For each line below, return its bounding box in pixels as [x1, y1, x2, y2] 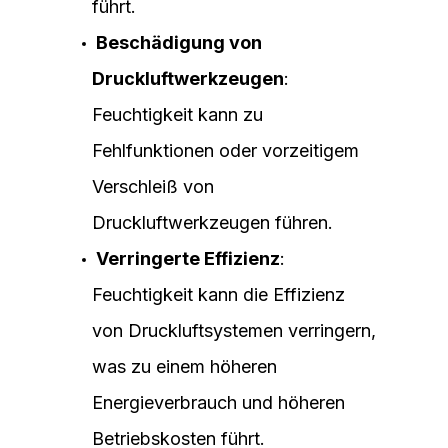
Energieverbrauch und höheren [92, 391, 345, 413]
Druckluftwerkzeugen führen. [92, 211, 333, 233]
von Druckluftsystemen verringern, [92, 319, 376, 341]
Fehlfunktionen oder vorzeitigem [92, 139, 359, 161]
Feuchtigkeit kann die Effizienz [92, 283, 345, 305]
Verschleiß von [92, 175, 214, 197]
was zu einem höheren [92, 355, 277, 377]
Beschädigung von [96, 31, 262, 53]
